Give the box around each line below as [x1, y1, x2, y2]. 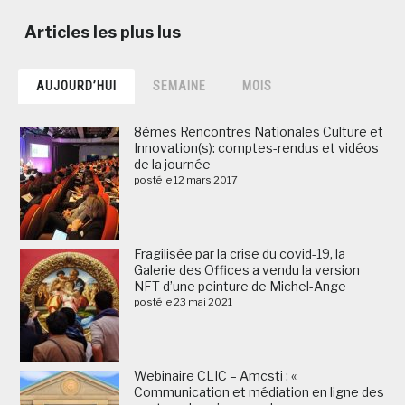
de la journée [134, 155, 211, 172]
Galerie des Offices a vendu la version [134, 261, 360, 278]
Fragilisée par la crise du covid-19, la [134, 245, 345, 261]
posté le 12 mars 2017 [134, 173, 238, 186]
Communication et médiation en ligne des [134, 383, 384, 400]
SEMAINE [153, 78, 206, 93]
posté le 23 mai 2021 [134, 295, 232, 308]
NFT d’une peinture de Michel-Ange [134, 278, 346, 294]
